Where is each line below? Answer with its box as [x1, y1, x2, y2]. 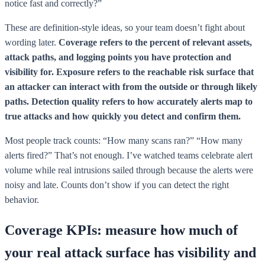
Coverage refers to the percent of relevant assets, [59, 37, 252, 47]
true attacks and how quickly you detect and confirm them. [5, 111, 241, 121]
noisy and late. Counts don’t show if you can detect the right [5, 179, 229, 190]
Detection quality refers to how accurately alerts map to [31, 96, 253, 106]
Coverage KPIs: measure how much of [5, 222, 238, 238]
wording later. [5, 37, 59, 47]
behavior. [5, 194, 39, 205]
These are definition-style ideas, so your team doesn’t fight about [5, 22, 245, 33]
